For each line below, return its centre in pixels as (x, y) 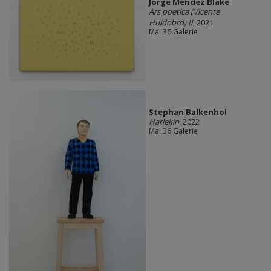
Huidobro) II (171, 23)
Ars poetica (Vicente (184, 12)
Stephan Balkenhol (188, 112)
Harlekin (164, 122)
